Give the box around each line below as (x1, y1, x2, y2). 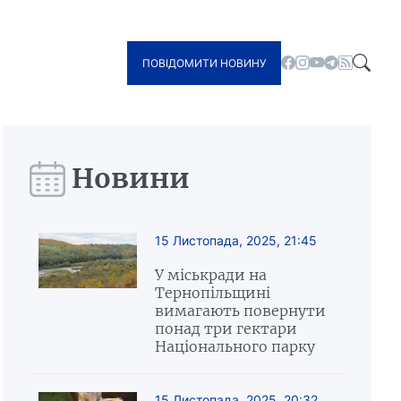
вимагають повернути (154, 302, 326, 320)
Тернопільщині (154, 284, 270, 302)
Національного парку (154, 337, 315, 355)
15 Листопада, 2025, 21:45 (154, 233, 317, 248)
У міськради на (154, 266, 267, 284)
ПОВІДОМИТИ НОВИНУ (142, 55, 267, 70)
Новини (71, 161, 190, 195)
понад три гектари (154, 320, 297, 337)
